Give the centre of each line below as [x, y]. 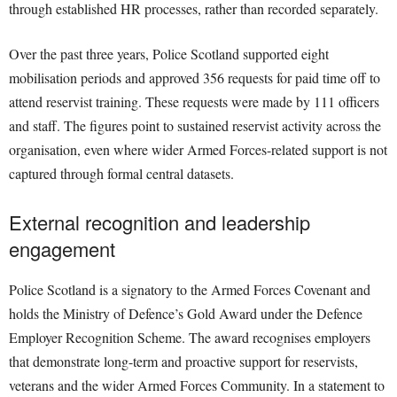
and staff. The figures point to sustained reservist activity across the [195, 126]
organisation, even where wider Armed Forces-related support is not [198, 150]
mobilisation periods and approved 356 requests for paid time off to [195, 78]
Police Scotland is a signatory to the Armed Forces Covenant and [190, 290]
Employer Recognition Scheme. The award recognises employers [190, 338]
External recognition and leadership [160, 222]
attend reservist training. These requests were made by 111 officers [194, 102]
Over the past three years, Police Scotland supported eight [169, 54]
